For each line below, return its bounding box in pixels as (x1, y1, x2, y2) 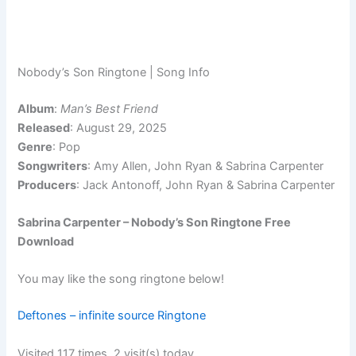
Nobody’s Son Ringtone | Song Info (17, 64, 211, 79)
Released (17, 120, 71, 135)
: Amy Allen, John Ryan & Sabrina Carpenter (87, 158, 324, 173)
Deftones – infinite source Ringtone (17, 308, 207, 323)
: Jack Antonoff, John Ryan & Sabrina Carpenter (76, 177, 335, 192)
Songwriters (17, 158, 88, 173)
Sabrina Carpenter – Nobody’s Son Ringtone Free (17, 215, 292, 230)
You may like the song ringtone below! (17, 272, 225, 287)
